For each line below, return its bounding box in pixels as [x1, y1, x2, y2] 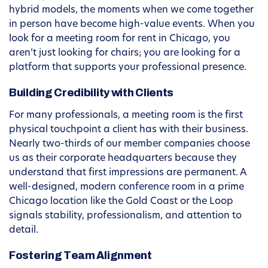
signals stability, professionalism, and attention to [9, 211, 242, 221]
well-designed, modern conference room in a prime [9, 182, 244, 193]
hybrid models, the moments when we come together [9, 5, 254, 16]
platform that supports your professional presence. [9, 63, 246, 73]
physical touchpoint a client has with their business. [9, 125, 248, 135]
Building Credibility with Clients [9, 87, 174, 99]
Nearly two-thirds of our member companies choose [9, 139, 250, 150]
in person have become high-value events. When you [9, 20, 255, 30]
